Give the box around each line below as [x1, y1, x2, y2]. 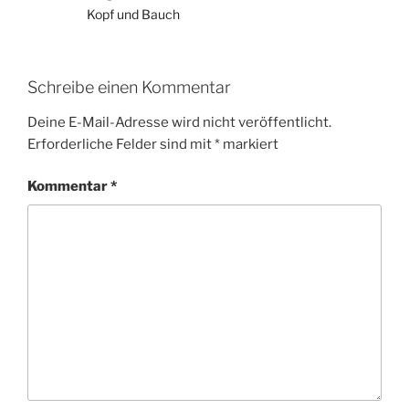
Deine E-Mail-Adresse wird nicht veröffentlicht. [27, 113, 331, 131]
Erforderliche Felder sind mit [27, 135, 215, 152]
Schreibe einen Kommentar [27, 78, 231, 98]
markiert [220, 135, 278, 152]
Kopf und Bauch [87, 6, 180, 23]
